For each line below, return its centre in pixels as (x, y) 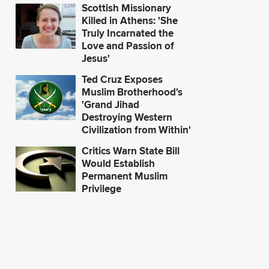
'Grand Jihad (110, 104)
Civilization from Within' (136, 130)
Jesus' (96, 58)
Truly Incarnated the (128, 33)
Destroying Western (127, 117)
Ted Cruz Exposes (122, 79)
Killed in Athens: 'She (130, 20)
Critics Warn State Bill (131, 151)
